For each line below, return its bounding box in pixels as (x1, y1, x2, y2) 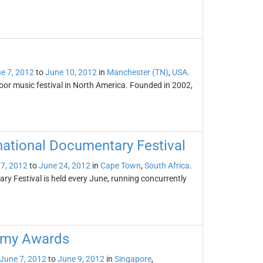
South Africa (144, 161, 190, 170)
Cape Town (100, 161, 141, 170)
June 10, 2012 (45, 68, 97, 77)
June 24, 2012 (38, 161, 90, 170)
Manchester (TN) (106, 68, 168, 77)
